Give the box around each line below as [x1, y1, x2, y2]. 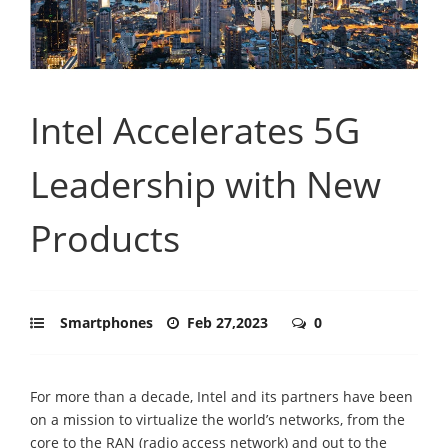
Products [30, 213, 180, 263]
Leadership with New [30, 159, 381, 209]
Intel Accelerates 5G [30, 105, 360, 155]
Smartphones [60, 312, 153, 332]
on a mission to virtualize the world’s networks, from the [30, 409, 405, 429]
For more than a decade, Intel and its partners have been [30, 386, 413, 406]
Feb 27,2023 [187, 312, 272, 332]
